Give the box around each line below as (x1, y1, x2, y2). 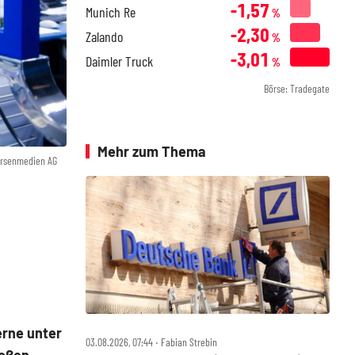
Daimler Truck (86, 52, 153, 70)
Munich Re (86, 3, 136, 21)
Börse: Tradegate (264, 82, 330, 95)
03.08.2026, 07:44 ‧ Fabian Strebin (86, 334, 217, 349)
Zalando (86, 28, 123, 45)
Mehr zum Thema (97, 143, 206, 160)
